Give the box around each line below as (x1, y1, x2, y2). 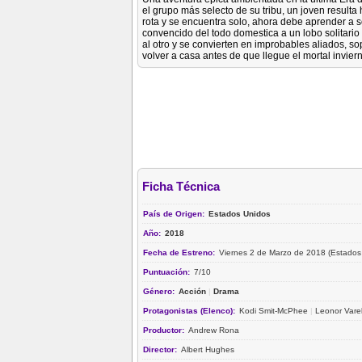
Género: (143, 286, 177, 296)
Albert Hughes (181, 344, 234, 354)
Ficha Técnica (142, 179, 220, 194)
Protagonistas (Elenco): (143, 305, 238, 315)
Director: (143, 344, 179, 354)
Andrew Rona (188, 325, 239, 335)
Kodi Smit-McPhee (239, 305, 308, 315)
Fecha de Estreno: (143, 247, 217, 257)
